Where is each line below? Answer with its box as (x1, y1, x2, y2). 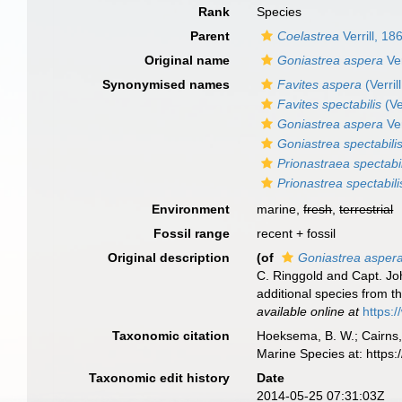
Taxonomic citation (112, 328, 231, 343)
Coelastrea (277, 29, 340, 43)
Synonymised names (102, 77, 231, 92)
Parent (190, 29, 231, 43)
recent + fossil (257, 226, 336, 240)
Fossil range (153, 226, 231, 240)
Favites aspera (277, 77, 363, 92)
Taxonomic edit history (89, 371, 231, 385)
